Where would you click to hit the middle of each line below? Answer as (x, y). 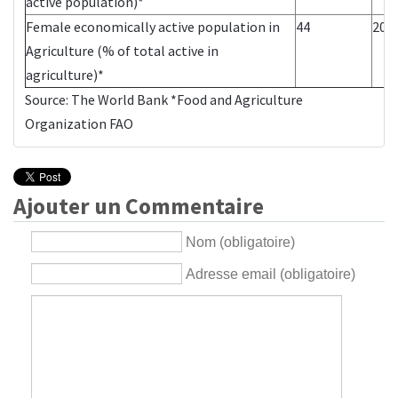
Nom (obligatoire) (240, 242)
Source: (48, 99)
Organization (67, 123)
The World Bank (121, 99)
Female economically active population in (153, 26)
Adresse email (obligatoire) (271, 274)
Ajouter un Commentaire (139, 206)
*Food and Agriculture (237, 99)
